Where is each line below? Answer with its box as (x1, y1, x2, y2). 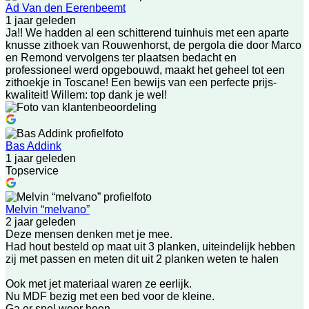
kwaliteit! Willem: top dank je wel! (6, 89, 167, 101)
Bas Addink (6, 140, 61, 152)
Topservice (6, 165, 59, 177)
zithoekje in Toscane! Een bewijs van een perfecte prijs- (6, 77, 277, 88)
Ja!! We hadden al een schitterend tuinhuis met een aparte (6, 27, 289, 39)
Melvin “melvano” (6, 203, 90, 215)
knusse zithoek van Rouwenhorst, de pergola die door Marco (6, 39, 301, 51)
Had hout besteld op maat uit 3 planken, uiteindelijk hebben (6, 241, 295, 252)
